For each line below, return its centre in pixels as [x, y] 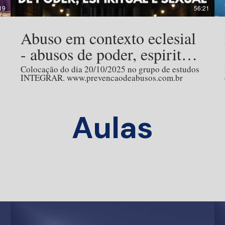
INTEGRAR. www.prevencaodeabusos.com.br [102, 78]
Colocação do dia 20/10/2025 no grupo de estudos [110, 69]
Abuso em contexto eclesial [108, 38]
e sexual [46, 70]
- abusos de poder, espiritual [111, 54]
